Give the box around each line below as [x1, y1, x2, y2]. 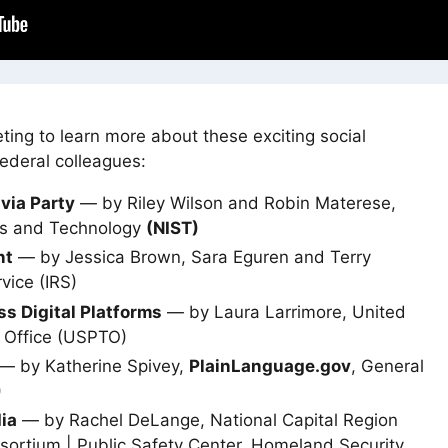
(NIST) [146, 218, 199, 239]
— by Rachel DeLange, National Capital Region [17, 410, 398, 431]
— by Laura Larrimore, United [162, 301, 406, 322]
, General [351, 355, 424, 376]
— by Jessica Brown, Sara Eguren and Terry [13, 247, 371, 268]
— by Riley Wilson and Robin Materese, [75, 193, 396, 214]
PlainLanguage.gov [189, 355, 351, 376]
